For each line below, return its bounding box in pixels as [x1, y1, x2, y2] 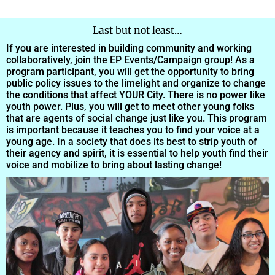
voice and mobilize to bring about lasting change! [6, 158, 222, 171]
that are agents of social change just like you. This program [6, 112, 267, 124]
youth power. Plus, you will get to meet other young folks [6, 100, 254, 112]
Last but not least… [93, 23, 182, 36]
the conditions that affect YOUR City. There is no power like [6, 88, 265, 101]
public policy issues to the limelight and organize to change [6, 77, 266, 89]
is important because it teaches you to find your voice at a [6, 123, 260, 136]
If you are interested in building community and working [6, 42, 252, 54]
